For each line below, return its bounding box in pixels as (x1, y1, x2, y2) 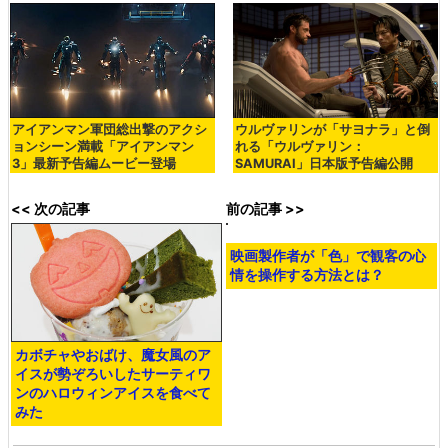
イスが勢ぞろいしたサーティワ (15, 365, 212, 383)
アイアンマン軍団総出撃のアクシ (12, 122, 207, 138)
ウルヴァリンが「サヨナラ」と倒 (234, 122, 430, 138)
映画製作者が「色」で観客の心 (230, 346, 427, 364)
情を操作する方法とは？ (230, 365, 385, 383)
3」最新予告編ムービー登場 (12, 156, 176, 172)
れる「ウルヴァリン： (234, 139, 365, 155)
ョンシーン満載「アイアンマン (12, 139, 194, 155)
